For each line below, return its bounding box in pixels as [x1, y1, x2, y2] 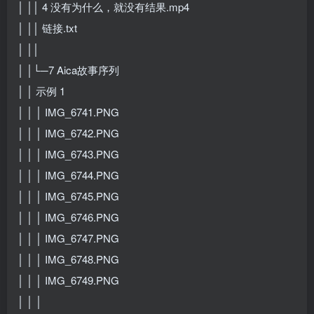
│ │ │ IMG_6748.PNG [18, 251, 119, 266]
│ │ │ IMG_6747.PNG [18, 230, 119, 245]
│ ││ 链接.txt [18, 20, 77, 35]
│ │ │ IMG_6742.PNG [18, 125, 119, 140]
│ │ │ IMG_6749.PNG [18, 272, 119, 287]
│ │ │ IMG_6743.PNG [18, 146, 119, 161]
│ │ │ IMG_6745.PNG [18, 188, 119, 203]
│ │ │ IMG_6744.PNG [18, 167, 119, 182]
